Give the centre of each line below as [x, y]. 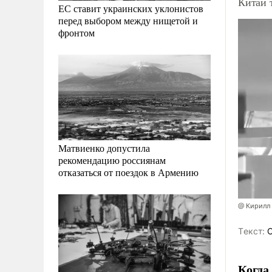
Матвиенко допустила [104, 148]
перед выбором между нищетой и [128, 21]
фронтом [76, 33]
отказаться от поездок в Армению [128, 172]
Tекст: [251, 231]
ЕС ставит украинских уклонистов [131, 8]
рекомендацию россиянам [112, 160]
